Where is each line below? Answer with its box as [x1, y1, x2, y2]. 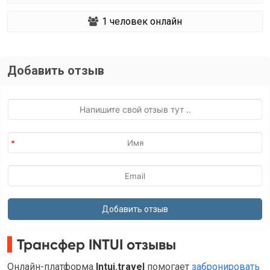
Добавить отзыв [7, 63, 104, 78]
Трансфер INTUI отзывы [17, 236, 176, 254]
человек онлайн [107, 16, 182, 28]
